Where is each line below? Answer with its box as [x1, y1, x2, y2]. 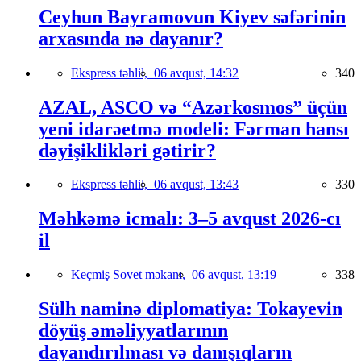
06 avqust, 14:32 [154, 65, 239, 80]
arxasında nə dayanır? [39, 27, 223, 49]
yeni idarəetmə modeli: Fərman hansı [39, 118, 349, 139]
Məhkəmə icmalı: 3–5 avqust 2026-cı [39, 208, 341, 230]
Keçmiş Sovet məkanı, [71, 268, 192, 282]
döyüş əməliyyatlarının [39, 320, 228, 342]
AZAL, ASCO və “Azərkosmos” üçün [39, 96, 347, 118]
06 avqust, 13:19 [192, 268, 276, 282]
